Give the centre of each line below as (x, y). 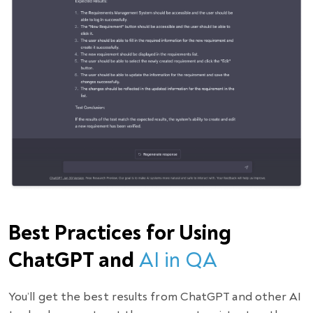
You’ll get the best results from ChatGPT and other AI (155, 297)
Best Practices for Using (120, 233)
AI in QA (178, 261)
